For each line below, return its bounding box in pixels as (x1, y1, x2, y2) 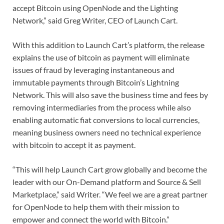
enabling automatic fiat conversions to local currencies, (12, 115, 199, 125)
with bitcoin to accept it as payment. (12, 140, 135, 150)
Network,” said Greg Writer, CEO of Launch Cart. (12, 15, 177, 25)
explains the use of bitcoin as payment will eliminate (12, 52, 189, 62)
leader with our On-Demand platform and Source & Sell (12, 177, 201, 187)
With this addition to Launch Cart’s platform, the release (12, 40, 204, 50)
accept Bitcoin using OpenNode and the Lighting (12, 3, 178, 13)
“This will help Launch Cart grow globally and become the (12, 164, 207, 174)
